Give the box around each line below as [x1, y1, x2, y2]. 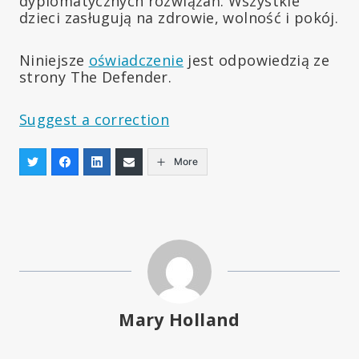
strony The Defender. [19, 67, 172, 87]
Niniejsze [19, 50, 89, 70]
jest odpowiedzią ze [183, 50, 330, 70]
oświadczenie [88, 50, 184, 70]
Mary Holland [119, 307, 240, 331]
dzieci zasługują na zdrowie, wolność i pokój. [19, 7, 339, 27]
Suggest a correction [19, 109, 170, 129]
